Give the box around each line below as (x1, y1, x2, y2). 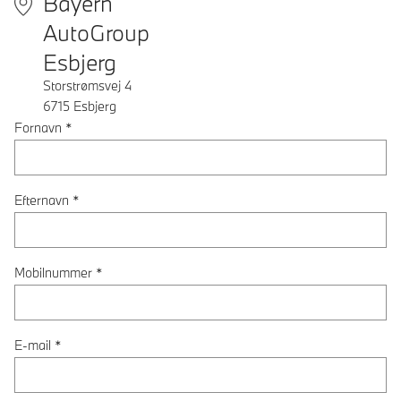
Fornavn (14, 118, 62, 136)
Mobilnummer (14, 263, 92, 281)
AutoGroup (43, 18, 149, 48)
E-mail (14, 336, 51, 354)
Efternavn (14, 191, 69, 209)
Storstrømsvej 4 (43, 77, 132, 95)
